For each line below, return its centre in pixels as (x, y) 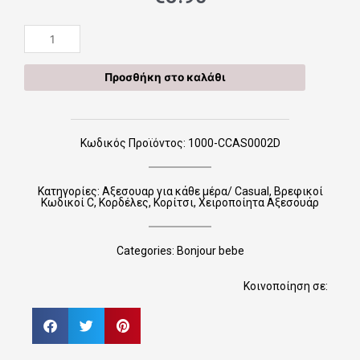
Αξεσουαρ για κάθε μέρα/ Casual (185, 192)
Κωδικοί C (67, 203)
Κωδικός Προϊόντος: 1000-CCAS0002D (180, 143)
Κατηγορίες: (70, 192)
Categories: (146, 251)
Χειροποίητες (57, 33)
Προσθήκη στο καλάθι (165, 77)
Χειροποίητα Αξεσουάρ (259, 203)
